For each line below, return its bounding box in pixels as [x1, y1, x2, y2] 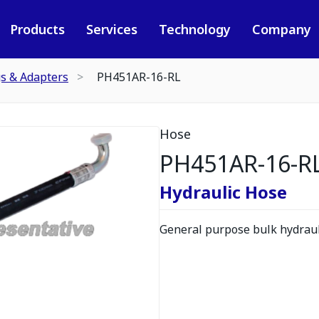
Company [251, 21, 311, 38]
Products [9, 21, 65, 38]
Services [85, 21, 137, 38]
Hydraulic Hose [159, 180, 287, 204]
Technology [158, 21, 231, 38]
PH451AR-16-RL [97, 69, 181, 85]
